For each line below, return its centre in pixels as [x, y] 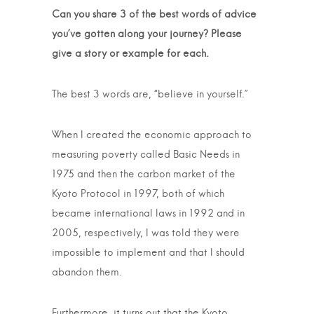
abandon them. [87, 273]
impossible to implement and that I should [148, 253]
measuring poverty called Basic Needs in [146, 155]
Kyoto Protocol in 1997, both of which [138, 194]
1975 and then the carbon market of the [144, 175]
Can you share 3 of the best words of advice [154, 15]
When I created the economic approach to [152, 135]
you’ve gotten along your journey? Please [147, 34]
